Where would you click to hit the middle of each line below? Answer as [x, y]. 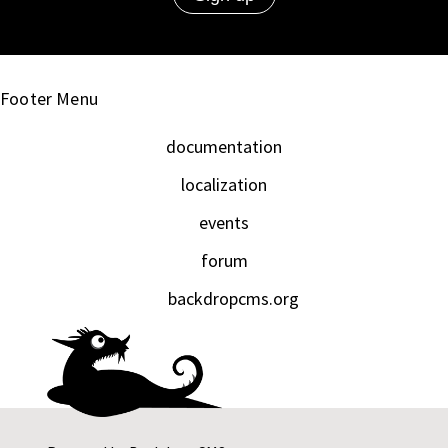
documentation [224, 146]
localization [224, 184]
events [224, 222]
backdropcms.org [233, 298]
